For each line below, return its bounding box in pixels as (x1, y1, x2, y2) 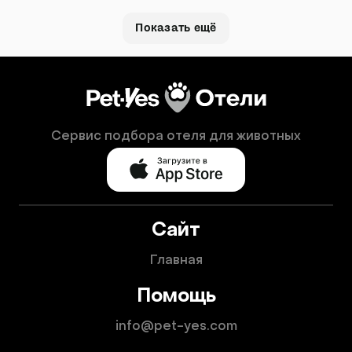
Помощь (136, 288, 216, 306)
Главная (149, 255, 203, 267)
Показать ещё (135, 23, 217, 34)
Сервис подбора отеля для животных (51, 130, 301, 143)
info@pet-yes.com (115, 321, 237, 333)
